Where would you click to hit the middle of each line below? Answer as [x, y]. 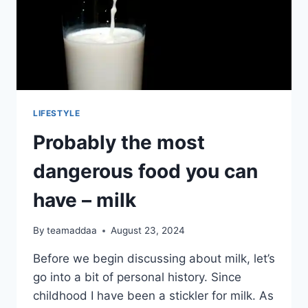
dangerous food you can [145, 171]
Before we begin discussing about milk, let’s [154, 259]
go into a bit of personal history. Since [137, 277]
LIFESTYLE [57, 113]
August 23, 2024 [148, 231]
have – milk [85, 200]
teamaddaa [72, 231]
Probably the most [119, 142]
